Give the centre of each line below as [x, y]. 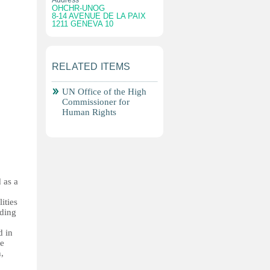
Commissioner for [96, 102]
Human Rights [89, 112]
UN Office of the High [104, 92]
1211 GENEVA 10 [83, 24]
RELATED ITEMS [91, 67]
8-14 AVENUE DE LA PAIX [99, 16]
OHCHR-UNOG [78, 8]
